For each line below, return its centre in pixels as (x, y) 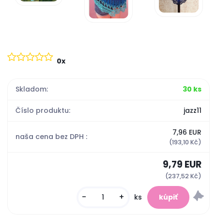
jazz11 (192, 111)
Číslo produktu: (43, 111)
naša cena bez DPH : (52, 137)
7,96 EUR (187, 132)
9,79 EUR (182, 164)
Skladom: (32, 89)
